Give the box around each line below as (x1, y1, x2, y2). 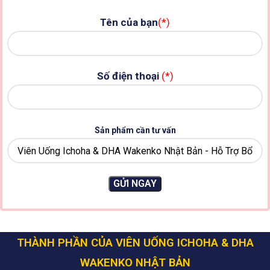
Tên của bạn (100, 16, 158, 29)
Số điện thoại (96, 70, 159, 83)
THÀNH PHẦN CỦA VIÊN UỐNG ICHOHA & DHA (16, 236, 254, 250)
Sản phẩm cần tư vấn (94, 125, 176, 136)
